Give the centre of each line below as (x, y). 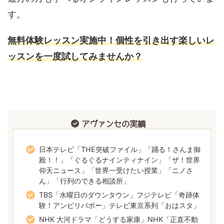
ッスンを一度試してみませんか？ (75, 56)
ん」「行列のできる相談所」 (85, 180)
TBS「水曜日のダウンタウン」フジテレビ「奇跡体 (119, 194)
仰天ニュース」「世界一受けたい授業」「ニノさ (116, 170)
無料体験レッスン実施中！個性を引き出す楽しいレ (111, 40)
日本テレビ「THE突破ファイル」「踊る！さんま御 (120, 149)
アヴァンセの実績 (113, 124)
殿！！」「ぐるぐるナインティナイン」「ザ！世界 (120, 159)
